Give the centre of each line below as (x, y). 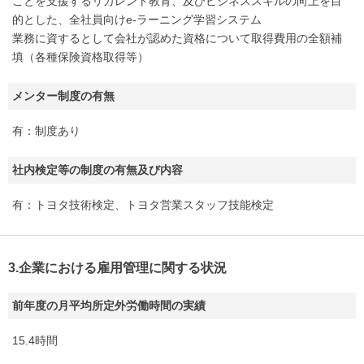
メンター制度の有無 (63, 96)
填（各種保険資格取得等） (80, 57)
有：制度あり (46, 131)
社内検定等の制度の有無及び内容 (97, 170)
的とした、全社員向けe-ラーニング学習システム (137, 19)
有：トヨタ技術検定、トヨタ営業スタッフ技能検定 (143, 205)
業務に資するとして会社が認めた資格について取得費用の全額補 (177, 38)
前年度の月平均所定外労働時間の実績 (109, 305)
